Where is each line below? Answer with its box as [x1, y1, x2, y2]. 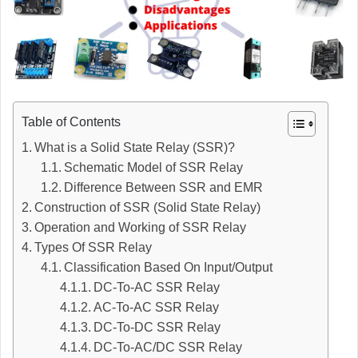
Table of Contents [22, 115, 121, 129]
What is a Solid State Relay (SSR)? [34, 141, 236, 155]
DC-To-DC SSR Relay [93, 320, 221, 335]
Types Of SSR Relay [34, 241, 153, 255]
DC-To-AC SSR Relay [93, 280, 221, 295]
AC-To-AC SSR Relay [93, 300, 220, 315]
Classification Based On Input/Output [64, 261, 273, 275]
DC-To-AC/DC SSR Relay [93, 340, 243, 355]
